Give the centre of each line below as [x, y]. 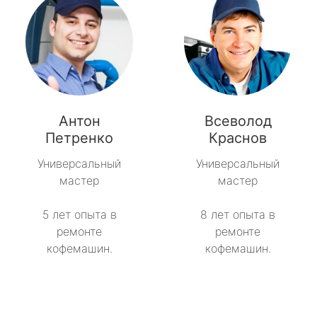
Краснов [238, 138]
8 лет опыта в [238, 215]
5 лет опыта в [79, 215]
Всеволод [238, 121]
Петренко [79, 138]
